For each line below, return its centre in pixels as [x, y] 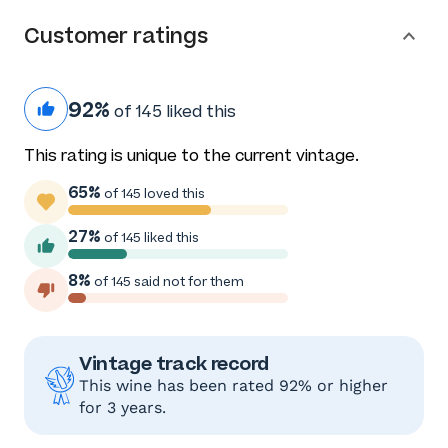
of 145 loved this [153, 194]
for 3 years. [123, 408]
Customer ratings [116, 36]
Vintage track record [174, 364]
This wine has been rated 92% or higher [234, 386]
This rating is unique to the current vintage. [191, 156]
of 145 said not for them [167, 282]
